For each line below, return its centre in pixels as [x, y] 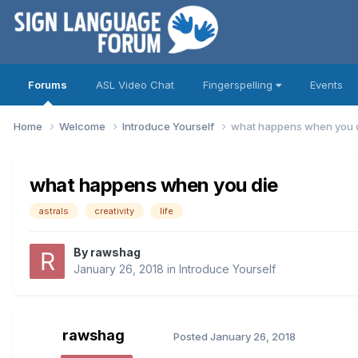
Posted [192, 336]
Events [326, 85]
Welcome [84, 126]
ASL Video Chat [135, 85]
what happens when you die [154, 185]
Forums [48, 85]
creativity [114, 211]
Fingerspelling [239, 85]
